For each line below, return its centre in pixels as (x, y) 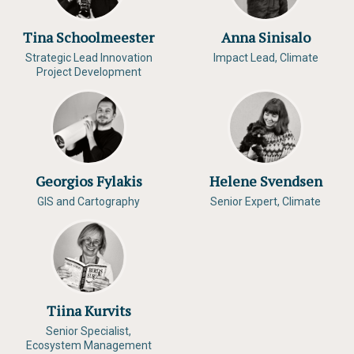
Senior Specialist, (88, 331)
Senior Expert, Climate (265, 201)
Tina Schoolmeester (88, 37)
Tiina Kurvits (88, 311)
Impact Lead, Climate (265, 58)
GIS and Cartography (88, 201)
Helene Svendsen (265, 181)
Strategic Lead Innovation (88, 58)
